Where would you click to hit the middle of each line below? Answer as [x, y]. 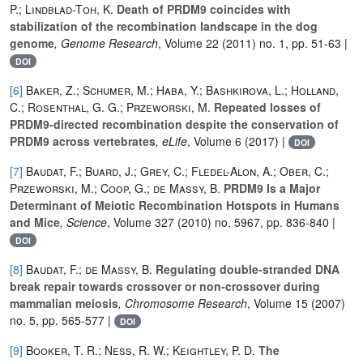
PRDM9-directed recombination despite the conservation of [174, 124]
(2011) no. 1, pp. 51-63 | [283, 43]
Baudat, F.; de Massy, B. [89, 269]
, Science [83, 222]
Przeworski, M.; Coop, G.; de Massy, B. [115, 188]
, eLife [171, 141]
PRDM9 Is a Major [270, 188]
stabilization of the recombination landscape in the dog [164, 26]
